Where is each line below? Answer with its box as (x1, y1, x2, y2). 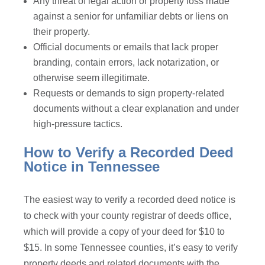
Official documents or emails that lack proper (33, 42, 219, 53)
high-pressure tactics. (33, 119, 132, 130)
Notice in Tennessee (24, 159, 160, 175)
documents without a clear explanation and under (33, 104, 240, 114)
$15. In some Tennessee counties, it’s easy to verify (24, 243, 238, 253)
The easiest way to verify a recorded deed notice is (24, 195, 236, 205)
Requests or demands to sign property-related (33, 88, 225, 99)
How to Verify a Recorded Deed (24, 144, 234, 161)
